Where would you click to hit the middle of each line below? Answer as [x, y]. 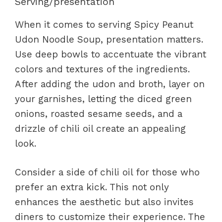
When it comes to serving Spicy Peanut [104, 24]
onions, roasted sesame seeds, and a [99, 113]
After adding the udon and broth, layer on [110, 84]
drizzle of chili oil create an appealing [100, 128]
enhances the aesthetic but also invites [104, 202]
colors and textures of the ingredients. [102, 69]
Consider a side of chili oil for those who [107, 172]
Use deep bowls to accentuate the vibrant [111, 54]
